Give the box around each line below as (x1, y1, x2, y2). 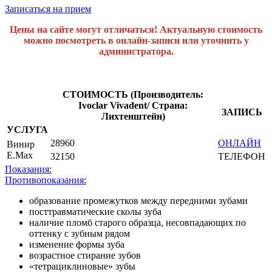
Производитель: (134, 89, 203, 100)
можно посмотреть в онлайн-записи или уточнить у (23, 35, 249, 46)
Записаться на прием (5, 3, 91, 14)
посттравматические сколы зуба (29, 206, 161, 217)
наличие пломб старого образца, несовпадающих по (29, 217, 246, 228)
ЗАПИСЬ (221, 106, 262, 117)
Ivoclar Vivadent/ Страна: (78, 100, 188, 110)
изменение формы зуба (29, 239, 124, 250)
